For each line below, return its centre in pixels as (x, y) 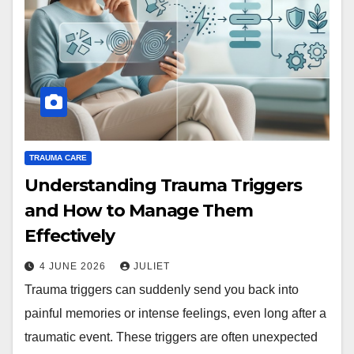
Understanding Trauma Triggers (164, 186)
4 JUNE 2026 (74, 267)
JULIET (152, 267)
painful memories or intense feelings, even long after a (175, 314)
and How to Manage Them (139, 211)
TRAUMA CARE (58, 158)
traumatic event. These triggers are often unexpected (171, 337)
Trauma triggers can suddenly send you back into (162, 290)
